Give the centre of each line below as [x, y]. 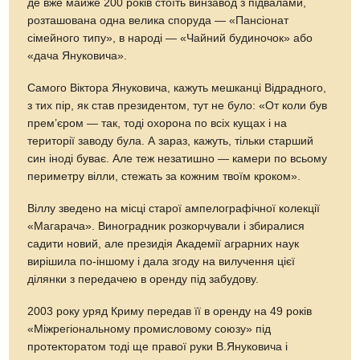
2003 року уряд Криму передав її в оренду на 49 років [170, 311]
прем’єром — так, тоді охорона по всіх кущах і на [157, 123]
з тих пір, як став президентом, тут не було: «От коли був [178, 105]
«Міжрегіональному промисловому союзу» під [149, 329]
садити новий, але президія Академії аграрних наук [164, 243]
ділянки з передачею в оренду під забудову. [143, 279]
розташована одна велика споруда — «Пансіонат [158, 20]
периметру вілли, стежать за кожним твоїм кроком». [164, 176]
